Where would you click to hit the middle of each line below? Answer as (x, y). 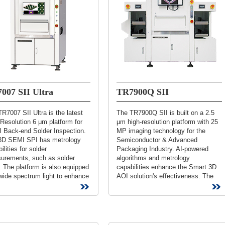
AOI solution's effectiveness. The (165, 176)
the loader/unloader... (147, 194)
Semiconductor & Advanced (157, 140)
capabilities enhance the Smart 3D (166, 167)
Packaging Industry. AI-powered (162, 149)
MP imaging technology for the (161, 131)
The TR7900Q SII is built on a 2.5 (165, 113)
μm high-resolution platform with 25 (167, 122)
